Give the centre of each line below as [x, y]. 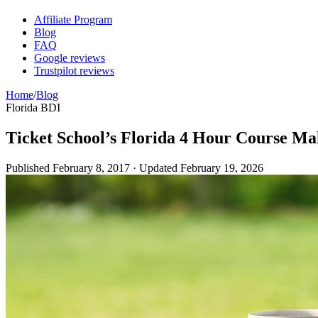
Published [29, 168]
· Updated [155, 168]
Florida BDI [33, 108]
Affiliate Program [73, 20]
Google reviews [70, 58]
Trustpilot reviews [74, 71]
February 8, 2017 [91, 168]
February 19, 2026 [222, 168]
